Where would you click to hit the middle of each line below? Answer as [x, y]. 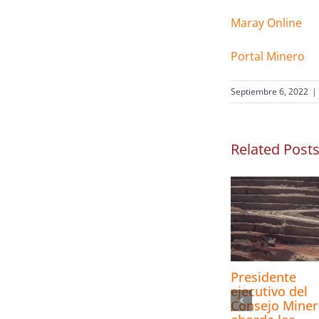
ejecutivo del [269, 291]
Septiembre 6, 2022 [270, 92]
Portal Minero [268, 57]
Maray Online [266, 23]
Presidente [263, 277]
